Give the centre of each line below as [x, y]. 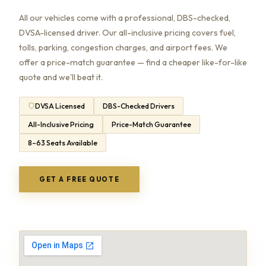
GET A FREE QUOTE [80, 179]
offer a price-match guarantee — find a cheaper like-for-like [133, 62]
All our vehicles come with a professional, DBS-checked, [125, 18]
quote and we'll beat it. [61, 77]
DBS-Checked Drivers [139, 106]
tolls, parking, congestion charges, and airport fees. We [123, 47]
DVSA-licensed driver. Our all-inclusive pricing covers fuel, [127, 32]
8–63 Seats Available [63, 142]
